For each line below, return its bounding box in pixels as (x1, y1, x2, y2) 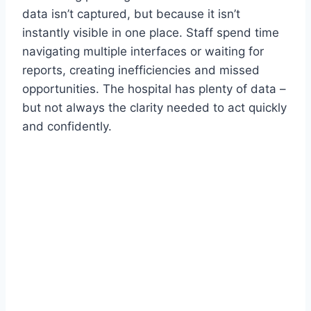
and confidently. (22, 119, 112, 134)
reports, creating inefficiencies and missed (22, 63, 260, 78)
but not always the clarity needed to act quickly (22, 101, 287, 115)
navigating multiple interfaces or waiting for (22, 44, 264, 59)
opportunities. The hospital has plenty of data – (22, 82, 286, 96)
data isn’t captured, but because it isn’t (22, 7, 240, 22)
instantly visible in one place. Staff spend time (22, 26, 279, 40)
